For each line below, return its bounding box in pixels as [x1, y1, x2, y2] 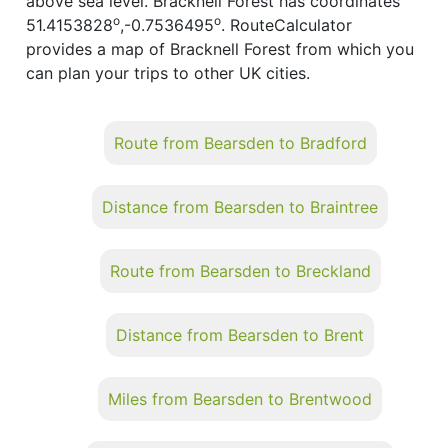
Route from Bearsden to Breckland [109, 260, 371, 281]
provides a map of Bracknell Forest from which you [26, 38, 414, 59]
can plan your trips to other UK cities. [26, 62, 310, 83]
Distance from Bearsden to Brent [116, 324, 364, 345]
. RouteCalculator [221, 14, 352, 35]
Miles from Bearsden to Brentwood [108, 388, 372, 409]
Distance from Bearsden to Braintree [102, 196, 378, 217]
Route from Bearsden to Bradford [113, 132, 367, 153]
